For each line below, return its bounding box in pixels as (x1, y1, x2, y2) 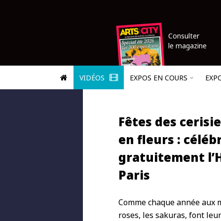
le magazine (168, 41, 207, 50)
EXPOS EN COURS (130, 73, 187, 82)
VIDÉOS (79, 73, 107, 82)
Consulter (168, 31, 199, 40)
